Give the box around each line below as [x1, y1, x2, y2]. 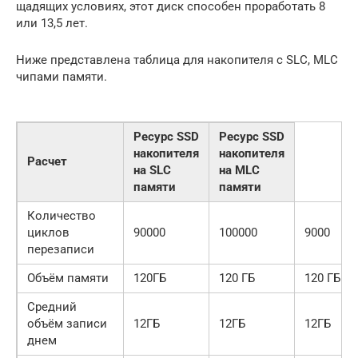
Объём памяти [27, 271, 109, 285]
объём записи [27, 316, 107, 331]
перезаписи [27, 242, 94, 257]
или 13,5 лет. [16, 16, 88, 30]
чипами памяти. [16, 70, 107, 84]
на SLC [133, 163, 171, 177]
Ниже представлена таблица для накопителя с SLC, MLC [16, 53, 338, 67]
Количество [27, 209, 96, 223]
